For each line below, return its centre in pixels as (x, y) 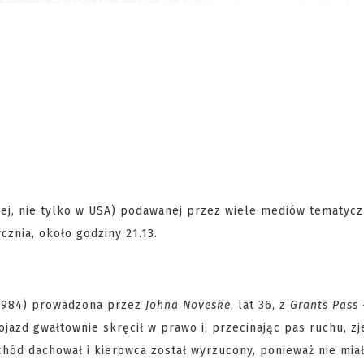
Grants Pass (324, 305)
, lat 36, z (260, 305)
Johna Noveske (188, 305)
